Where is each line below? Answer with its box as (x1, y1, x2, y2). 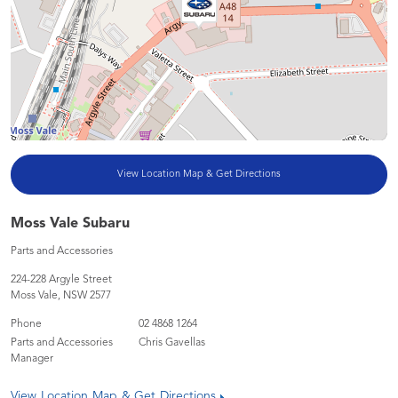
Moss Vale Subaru (11, 217, 130, 231)
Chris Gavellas (139, 338, 206, 348)
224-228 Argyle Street (11, 275, 112, 285)
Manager (11, 354, 53, 364)
